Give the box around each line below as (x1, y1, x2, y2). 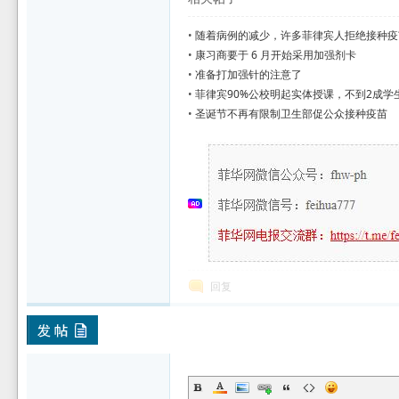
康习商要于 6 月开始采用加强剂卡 (195, 47, 357, 62)
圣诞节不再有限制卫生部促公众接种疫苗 (195, 106, 388, 121)
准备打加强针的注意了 (195, 67, 303, 82)
